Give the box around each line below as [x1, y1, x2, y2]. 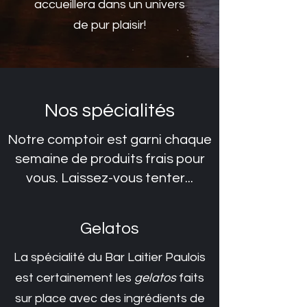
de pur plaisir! [73, 19, 146, 32]
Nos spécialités [45, 101, 175, 121]
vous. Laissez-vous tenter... [26, 171, 193, 185]
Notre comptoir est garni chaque [8, 133, 212, 147]
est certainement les [15, 271, 134, 284]
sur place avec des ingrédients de [14, 292, 205, 305]
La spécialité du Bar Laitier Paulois [14, 251, 206, 264]
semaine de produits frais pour [14, 152, 205, 166]
